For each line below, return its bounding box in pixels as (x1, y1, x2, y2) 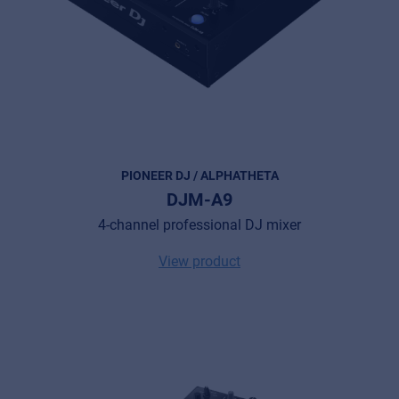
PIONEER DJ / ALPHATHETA (120, 167, 279, 183)
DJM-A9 (167, 188, 232, 210)
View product (159, 252, 240, 270)
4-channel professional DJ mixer (98, 216, 301, 233)
